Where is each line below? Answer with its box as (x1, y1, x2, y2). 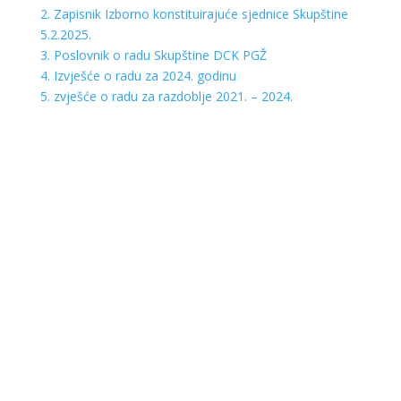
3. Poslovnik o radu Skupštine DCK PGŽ (39, 47, 267, 64)
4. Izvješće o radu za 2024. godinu (39, 67, 236, 85)
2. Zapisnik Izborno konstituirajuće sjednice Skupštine (39, 5, 348, 23)
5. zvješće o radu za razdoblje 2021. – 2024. (39, 88, 293, 106)
